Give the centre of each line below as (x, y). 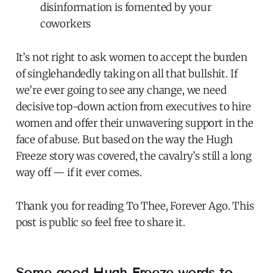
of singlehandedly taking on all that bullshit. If (126, 73)
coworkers (66, 23)
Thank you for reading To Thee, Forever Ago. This (135, 206)
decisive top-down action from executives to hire (133, 106)
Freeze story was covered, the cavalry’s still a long (133, 156)
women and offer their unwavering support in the (134, 123)
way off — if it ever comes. (79, 172)
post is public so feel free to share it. (100, 222)
